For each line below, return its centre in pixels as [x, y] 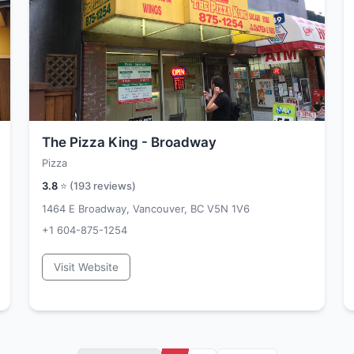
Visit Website [86, 267]
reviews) [113, 186]
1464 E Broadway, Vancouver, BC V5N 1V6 [146, 209]
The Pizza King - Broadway [129, 142]
